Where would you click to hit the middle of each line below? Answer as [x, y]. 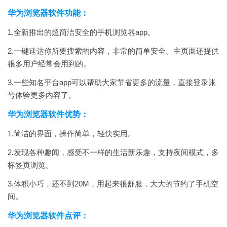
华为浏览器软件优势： [48, 114]
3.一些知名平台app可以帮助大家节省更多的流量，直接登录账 [112, 82]
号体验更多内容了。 [42, 95]
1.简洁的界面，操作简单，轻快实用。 [71, 134]
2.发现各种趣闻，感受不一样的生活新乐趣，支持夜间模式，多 [113, 152]
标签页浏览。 [30, 165]
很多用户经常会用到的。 [49, 64]
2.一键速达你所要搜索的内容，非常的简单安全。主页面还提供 [113, 51]
